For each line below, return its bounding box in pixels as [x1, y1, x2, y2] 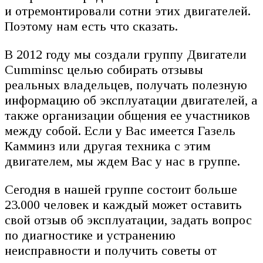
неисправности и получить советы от [5, 242, 217, 258]
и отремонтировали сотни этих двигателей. [5, 3, 251, 18]
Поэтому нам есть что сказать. [5, 18, 181, 33]
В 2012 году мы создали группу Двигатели [5, 46, 247, 62]
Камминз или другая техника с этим [5, 138, 211, 153]
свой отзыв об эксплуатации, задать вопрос [5, 212, 252, 227]
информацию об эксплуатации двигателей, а [5, 92, 258, 107]
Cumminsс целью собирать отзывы [5, 62, 203, 77]
